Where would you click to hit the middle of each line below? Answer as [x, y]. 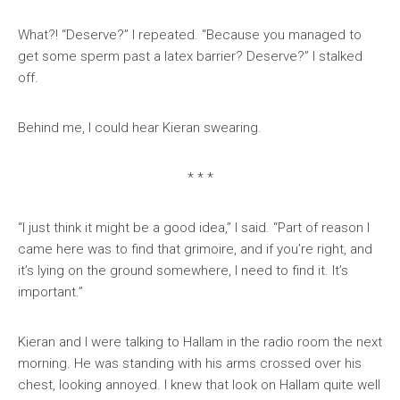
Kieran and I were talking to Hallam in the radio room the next [200, 342]
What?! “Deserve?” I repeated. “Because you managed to [190, 35]
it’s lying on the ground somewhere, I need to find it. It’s [183, 271]
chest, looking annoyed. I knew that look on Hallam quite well [199, 385]
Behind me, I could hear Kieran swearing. [140, 128]
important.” [50, 292]
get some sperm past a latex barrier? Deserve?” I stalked [190, 56]
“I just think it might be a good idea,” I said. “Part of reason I [194, 228]
